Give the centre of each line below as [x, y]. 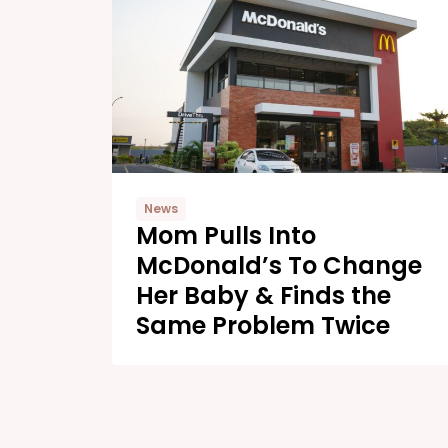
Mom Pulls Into [226, 235]
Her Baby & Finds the [263, 295]
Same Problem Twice [263, 325]
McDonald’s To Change [279, 265]
